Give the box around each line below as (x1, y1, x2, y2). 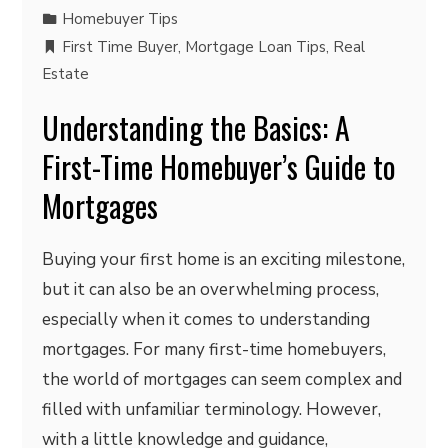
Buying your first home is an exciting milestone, (42, 248, 406, 271)
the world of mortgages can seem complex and (42, 368, 403, 391)
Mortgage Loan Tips (185, 37, 327, 57)
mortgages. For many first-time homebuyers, (42, 338, 387, 361)
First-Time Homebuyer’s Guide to (42, 144, 397, 189)
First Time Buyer (62, 37, 179, 57)
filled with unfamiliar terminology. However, (42, 398, 382, 421)
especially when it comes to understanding (42, 308, 371, 331)
